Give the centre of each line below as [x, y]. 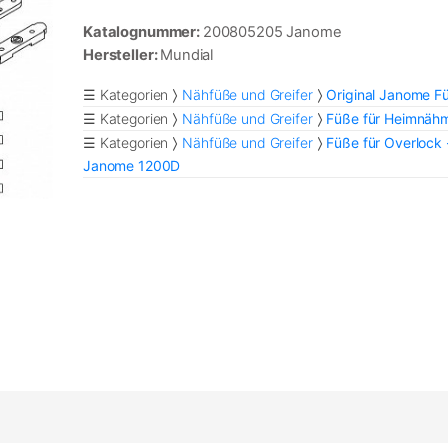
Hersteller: [122, 55]
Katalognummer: [143, 32]
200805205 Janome [272, 32]
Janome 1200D [132, 166]
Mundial [187, 55]
